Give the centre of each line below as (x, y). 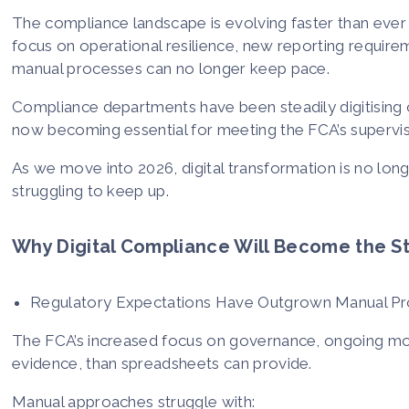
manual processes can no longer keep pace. (171, 68)
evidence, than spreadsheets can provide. (162, 363)
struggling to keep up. (91, 191)
